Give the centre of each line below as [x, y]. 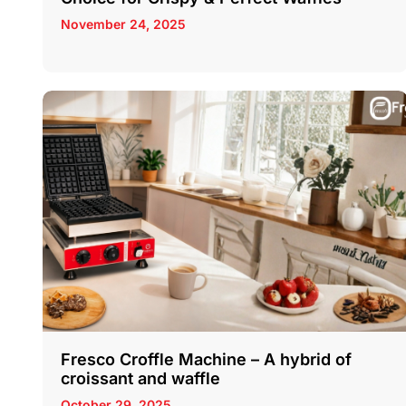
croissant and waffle [140, 379]
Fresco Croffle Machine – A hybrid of [206, 360]
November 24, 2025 [123, 24]
